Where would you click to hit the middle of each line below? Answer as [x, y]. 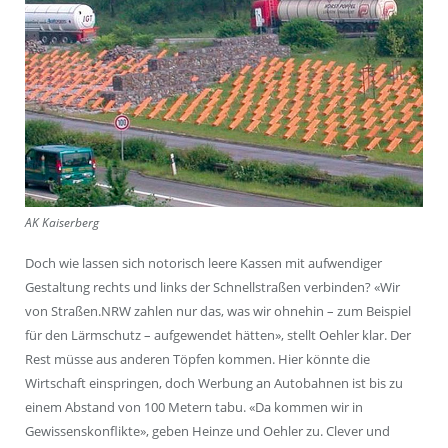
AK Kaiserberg [62, 221]
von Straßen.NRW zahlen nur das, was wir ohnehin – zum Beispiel [218, 310]
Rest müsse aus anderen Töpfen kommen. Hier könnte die [197, 358]
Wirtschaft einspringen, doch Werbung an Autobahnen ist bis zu [214, 382]
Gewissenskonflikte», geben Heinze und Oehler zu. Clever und [207, 430]
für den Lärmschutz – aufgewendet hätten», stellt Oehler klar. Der [218, 334]
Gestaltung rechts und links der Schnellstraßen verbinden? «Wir [212, 286]
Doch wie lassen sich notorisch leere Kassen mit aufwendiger [203, 262]
